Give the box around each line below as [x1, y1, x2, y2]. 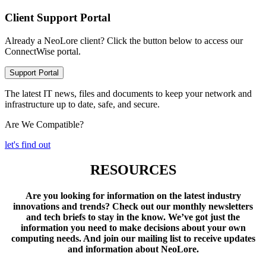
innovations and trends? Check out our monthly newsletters [13, 201, 253, 212]
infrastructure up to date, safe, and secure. [5, 99, 160, 109]
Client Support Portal [5, 11, 110, 24]
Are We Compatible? [5, 119, 84, 129]
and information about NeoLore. [67, 244, 199, 255]
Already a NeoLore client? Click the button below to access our [5, 35, 243, 46]
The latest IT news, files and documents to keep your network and [5, 88, 252, 99]
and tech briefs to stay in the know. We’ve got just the [26, 212, 240, 223]
